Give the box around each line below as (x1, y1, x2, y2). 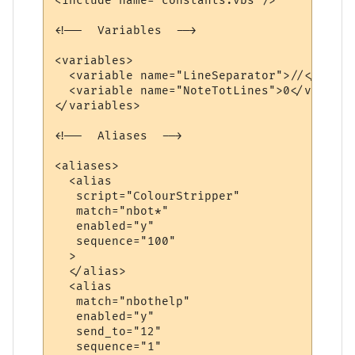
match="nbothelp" (55, 294, 191, 308)
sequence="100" (55, 234, 177, 248)
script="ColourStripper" (55, 189, 241, 203)
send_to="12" (55, 324, 162, 338)
